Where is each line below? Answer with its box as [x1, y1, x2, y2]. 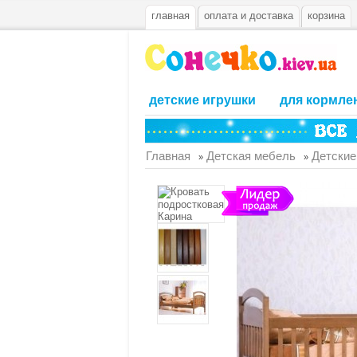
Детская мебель [206, 149, 296, 163]
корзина [308, 10, 345, 22]
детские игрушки [149, 93, 256, 107]
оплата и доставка [204, 10, 293, 22]
